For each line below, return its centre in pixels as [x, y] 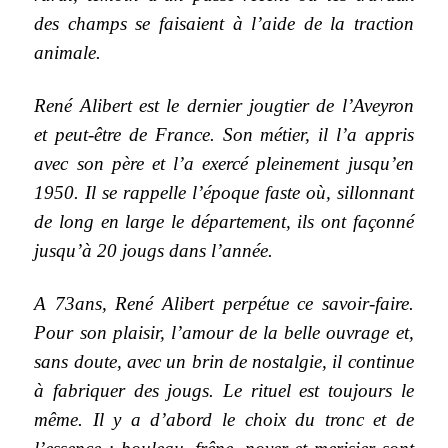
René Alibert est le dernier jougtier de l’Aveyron [224, 105]
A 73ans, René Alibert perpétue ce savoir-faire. [224, 303]
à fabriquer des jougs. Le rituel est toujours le [224, 390]
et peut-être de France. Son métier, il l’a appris [224, 134]
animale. [68, 52]
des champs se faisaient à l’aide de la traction [224, 23]
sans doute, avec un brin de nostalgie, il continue [224, 361]
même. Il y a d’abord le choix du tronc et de [224, 419]
